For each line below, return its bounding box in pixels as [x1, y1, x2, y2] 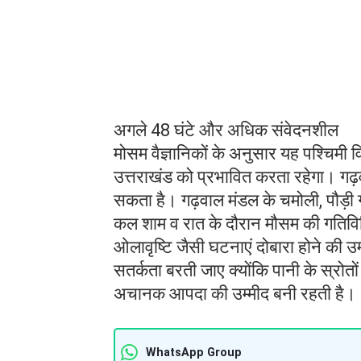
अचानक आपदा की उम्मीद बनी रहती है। [114, 283, 356, 304]
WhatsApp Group [146, 345, 242, 359]
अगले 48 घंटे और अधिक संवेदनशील [114, 119, 338, 140]
